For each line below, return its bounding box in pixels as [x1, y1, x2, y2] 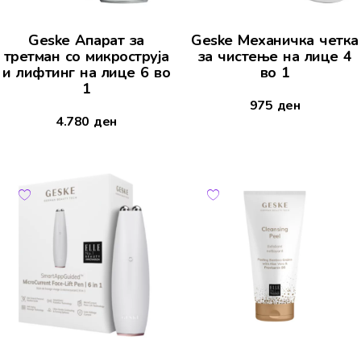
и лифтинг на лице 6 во [2, 63, 170, 83]
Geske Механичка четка [191, 31, 359, 51]
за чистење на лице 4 [197, 47, 352, 67]
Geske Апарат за [28, 31, 144, 51]
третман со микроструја [3, 47, 169, 67]
